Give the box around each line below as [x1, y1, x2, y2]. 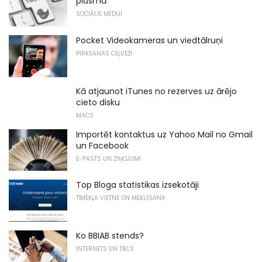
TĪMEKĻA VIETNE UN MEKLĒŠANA [76, 194, 166, 203]
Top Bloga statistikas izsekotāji [76, 179, 199, 191]
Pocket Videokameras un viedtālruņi [76, 35, 223, 47]
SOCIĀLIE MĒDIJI [76, 9, 122, 19]
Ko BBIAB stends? [76, 230, 144, 242]
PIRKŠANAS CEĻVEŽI [76, 49, 132, 58]
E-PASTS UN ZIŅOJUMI [76, 154, 141, 163]
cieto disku [76, 96, 120, 108]
